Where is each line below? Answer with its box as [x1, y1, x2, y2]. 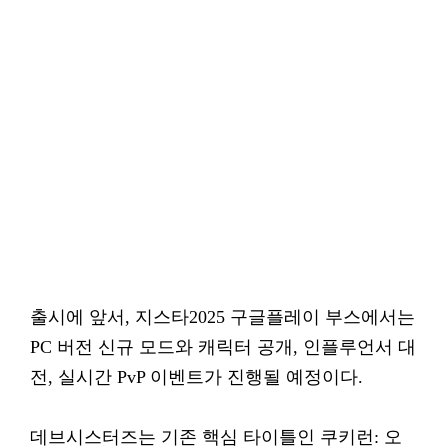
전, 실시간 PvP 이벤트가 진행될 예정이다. [30, 367, 363, 387]
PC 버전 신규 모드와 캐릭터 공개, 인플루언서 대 [30, 337, 416, 357]
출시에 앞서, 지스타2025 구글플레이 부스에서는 [30, 307, 415, 327]
